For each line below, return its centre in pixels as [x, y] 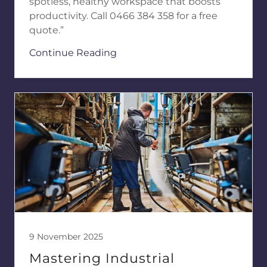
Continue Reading [73, 52]
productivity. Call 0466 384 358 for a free [123, 15]
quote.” [46, 30]
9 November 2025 [66, 236]
